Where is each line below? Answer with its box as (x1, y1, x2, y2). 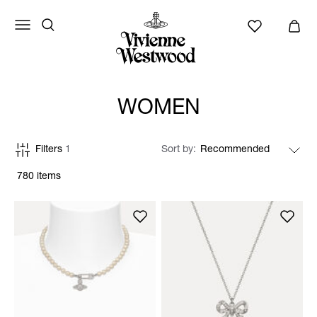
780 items (17, 172, 61, 182)
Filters (35, 145, 65, 155)
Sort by (161, 145, 196, 155)
